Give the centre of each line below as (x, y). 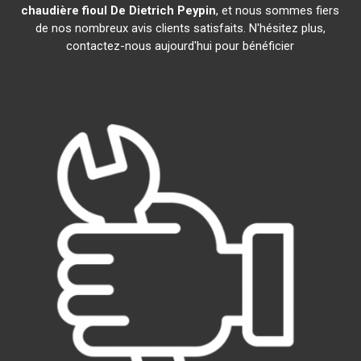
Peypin (197, 10)
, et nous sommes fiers (278, 10)
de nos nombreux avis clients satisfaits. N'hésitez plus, (180, 28)
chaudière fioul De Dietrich (98, 10)
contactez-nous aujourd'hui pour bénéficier (180, 46)
